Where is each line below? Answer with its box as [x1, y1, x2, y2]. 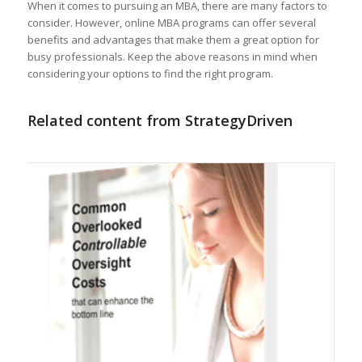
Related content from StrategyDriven [27, 110, 293, 130]
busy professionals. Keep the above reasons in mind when [27, 48, 318, 64]
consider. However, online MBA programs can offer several [27, 15, 316, 30]
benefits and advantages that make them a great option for [27, 32, 319, 47]
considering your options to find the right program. [27, 65, 273, 81]
